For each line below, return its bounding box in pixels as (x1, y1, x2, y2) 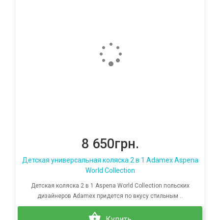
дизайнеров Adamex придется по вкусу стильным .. (37, 192, 183, 199)
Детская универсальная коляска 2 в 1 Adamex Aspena (22, 156, 198, 164)
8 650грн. (81, 136, 139, 152)
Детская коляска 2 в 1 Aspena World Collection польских (30, 182, 190, 189)
